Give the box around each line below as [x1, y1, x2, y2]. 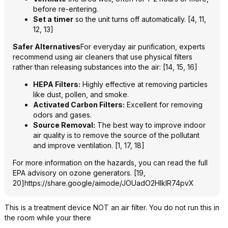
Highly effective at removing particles [80, 80, 208, 89]
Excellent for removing [125, 100, 203, 109]
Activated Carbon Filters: [33, 100, 125, 109]
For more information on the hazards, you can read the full [13, 158, 208, 167]
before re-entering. [33, 5, 98, 13]
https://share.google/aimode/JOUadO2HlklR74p [24, 179, 185, 187]
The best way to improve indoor [95, 121, 206, 129]
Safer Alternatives [13, 42, 80, 51]
